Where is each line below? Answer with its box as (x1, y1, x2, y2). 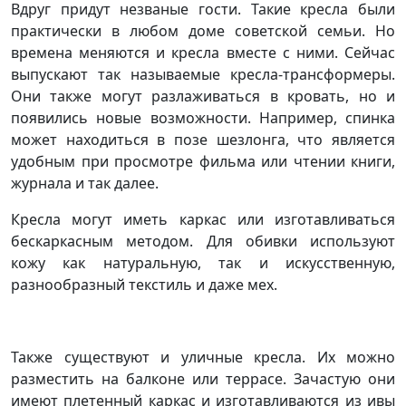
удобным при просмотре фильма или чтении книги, (11, 151, 395, 171)
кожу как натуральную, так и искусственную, (11, 253, 395, 273)
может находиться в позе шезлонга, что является (11, 130, 395, 150)
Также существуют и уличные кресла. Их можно (11, 347, 395, 367)
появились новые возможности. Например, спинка (11, 108, 395, 128)
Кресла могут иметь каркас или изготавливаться (11, 209, 395, 229)
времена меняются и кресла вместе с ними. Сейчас (11, 43, 395, 63)
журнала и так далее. (11, 173, 159, 193)
